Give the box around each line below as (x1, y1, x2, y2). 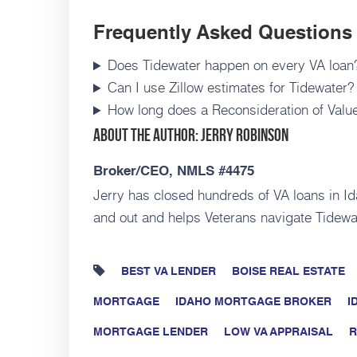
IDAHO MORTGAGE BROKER (175, 296, 331, 308)
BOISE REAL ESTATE (232, 266, 345, 278)
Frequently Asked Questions (93, 25, 352, 45)
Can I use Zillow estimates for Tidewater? (108, 76, 355, 98)
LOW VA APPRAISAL (224, 327, 333, 339)
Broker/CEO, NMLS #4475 (93, 165, 254, 179)
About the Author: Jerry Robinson (93, 125, 288, 145)
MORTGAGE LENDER (93, 327, 208, 339)
